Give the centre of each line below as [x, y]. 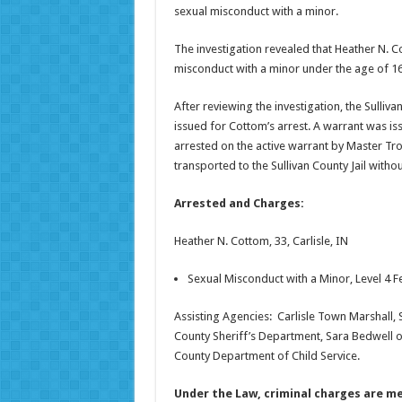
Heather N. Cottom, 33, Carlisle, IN [261, 240]
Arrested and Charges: [239, 203]
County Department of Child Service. [267, 355]
